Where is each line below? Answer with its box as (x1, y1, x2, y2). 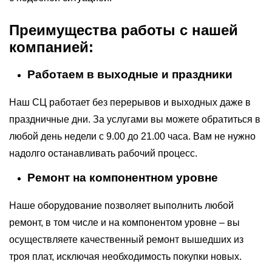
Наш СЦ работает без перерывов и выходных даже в (9, 97, 251, 107)
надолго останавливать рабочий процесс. (9, 148, 197, 158)
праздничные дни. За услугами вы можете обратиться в (9, 114, 260, 124)
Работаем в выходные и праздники (27, 68, 233, 81)
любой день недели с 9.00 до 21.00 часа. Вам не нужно (9, 131, 256, 141)
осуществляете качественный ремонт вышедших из (9, 234, 243, 245)
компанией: (9, 39, 93, 55)
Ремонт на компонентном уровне (27, 171, 218, 184)
